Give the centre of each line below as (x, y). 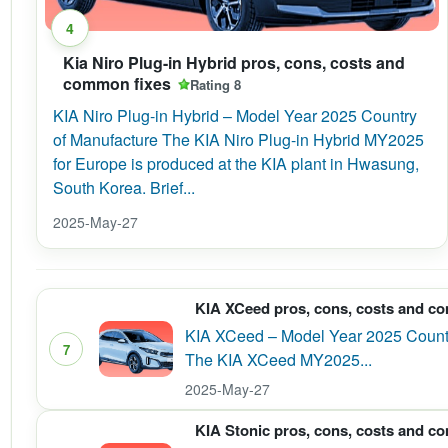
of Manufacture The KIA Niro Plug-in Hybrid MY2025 (238, 139)
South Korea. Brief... (124, 187)
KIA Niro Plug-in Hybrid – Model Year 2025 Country (235, 115)
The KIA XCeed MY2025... (278, 359)
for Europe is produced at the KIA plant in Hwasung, (236, 163)
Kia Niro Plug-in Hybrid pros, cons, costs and (234, 62)
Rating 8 (215, 84)
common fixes (117, 83)
